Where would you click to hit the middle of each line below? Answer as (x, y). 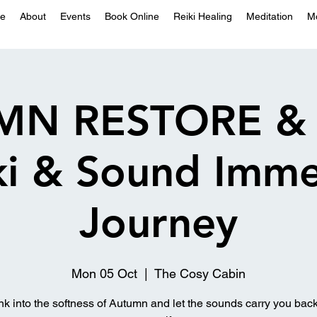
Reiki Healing (203, 16)
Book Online (132, 16)
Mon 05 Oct (104, 273)
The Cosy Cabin (200, 273)
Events (75, 16)
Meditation (270, 16)
